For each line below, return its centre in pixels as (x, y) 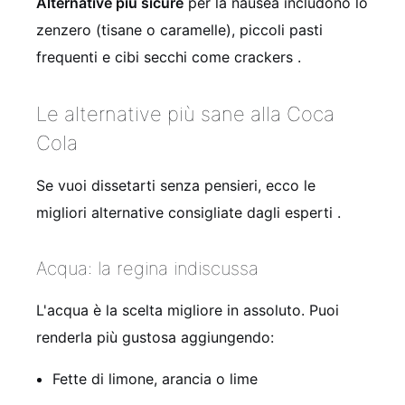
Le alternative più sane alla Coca (185, 114)
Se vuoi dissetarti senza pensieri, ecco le (176, 186)
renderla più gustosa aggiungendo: (155, 338)
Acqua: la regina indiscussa (147, 269)
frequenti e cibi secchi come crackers (167, 57)
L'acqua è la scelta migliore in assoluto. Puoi (188, 311)
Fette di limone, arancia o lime (155, 379)
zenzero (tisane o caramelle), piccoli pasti (179, 30)
